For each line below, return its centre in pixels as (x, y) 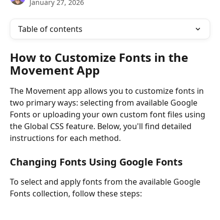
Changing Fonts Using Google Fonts (96, 162)
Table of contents (50, 29)
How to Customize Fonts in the (100, 57)
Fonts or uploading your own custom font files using (109, 114)
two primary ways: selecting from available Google (105, 103)
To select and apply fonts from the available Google (106, 182)
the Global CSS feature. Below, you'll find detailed (102, 126)
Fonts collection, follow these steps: (76, 194)
